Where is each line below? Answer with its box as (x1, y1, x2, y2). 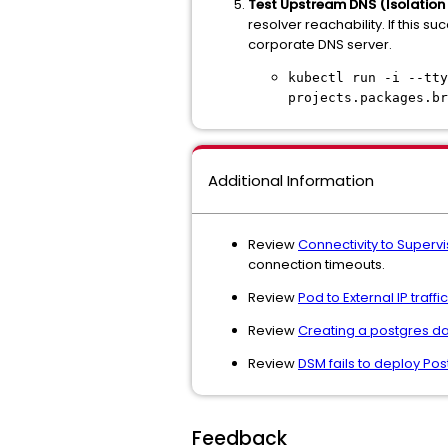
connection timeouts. (248, 255, 385, 274)
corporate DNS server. (248, 35, 392, 54)
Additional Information (208, 170, 374, 191)
